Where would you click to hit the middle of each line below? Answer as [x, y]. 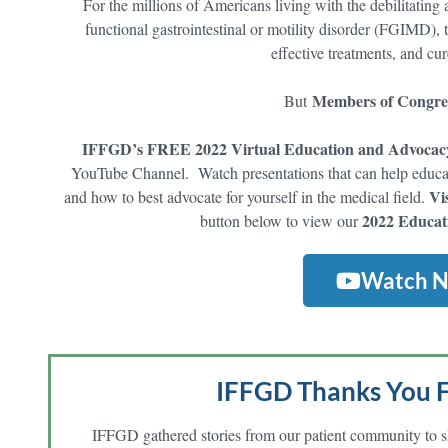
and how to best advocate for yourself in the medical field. [247, 197]
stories [221, 435]
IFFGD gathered [146, 435]
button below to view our [280, 221]
